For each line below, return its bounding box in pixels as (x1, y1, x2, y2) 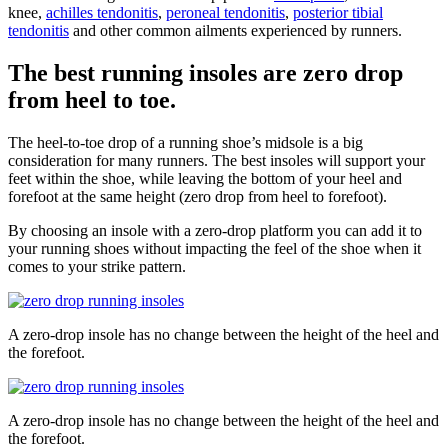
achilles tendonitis (46, 3, 158, 21)
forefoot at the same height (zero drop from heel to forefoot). (8, 187, 387, 205)
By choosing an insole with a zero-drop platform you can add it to (8, 221, 422, 239)
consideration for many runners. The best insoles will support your (8, 151, 425, 169)
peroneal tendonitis (166, 3, 285, 21)
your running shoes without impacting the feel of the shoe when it (8, 239, 421, 257)
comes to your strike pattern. (8, 257, 186, 275)
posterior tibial (293, 3, 383, 21)
